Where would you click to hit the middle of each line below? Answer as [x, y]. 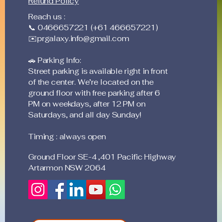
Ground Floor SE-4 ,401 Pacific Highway [102, 157]
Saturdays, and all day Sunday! [85, 115]
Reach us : [47, 17]
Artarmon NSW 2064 [67, 168]
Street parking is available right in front [98, 71]
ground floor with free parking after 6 [94, 93]
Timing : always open [67, 137]
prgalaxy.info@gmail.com [83, 38]
